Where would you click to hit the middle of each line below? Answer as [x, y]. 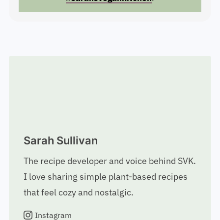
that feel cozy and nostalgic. [78, 197]
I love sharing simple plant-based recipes [105, 181]
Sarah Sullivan [60, 145]
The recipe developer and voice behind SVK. [110, 165]
